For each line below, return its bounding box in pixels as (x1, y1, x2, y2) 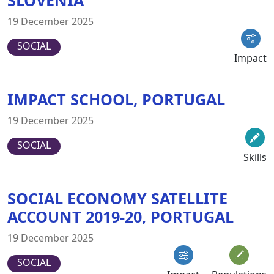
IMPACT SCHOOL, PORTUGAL (7, 88, 225, 109)
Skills (243, 150, 267, 164)
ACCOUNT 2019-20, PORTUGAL (7, 206, 234, 227)
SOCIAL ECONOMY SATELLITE (7, 187, 228, 209)
